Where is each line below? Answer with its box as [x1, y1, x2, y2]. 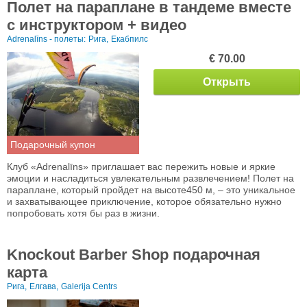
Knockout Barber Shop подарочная [7, 246, 260, 264]
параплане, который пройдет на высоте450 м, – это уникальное [7, 184, 295, 196]
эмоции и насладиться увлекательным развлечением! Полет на [7, 173, 294, 184]
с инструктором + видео [7, 16, 186, 34]
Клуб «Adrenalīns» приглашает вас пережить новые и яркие [7, 161, 275, 173]
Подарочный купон [10, 139, 95, 151]
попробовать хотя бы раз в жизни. [7, 208, 160, 219]
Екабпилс [111, 34, 148, 44]
